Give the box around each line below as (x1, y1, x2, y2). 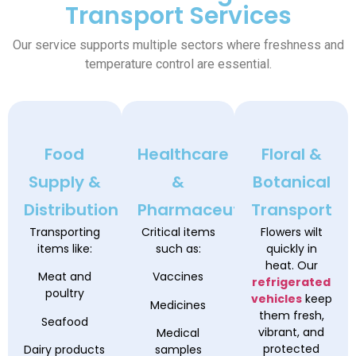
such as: (155, 241, 201, 257)
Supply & (28, 171, 101, 194)
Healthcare (137, 143, 229, 166)
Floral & (261, 143, 322, 166)
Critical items (141, 224, 215, 241)
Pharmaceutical (137, 199, 269, 222)
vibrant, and (258, 324, 325, 341)
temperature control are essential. (84, 56, 272, 72)
